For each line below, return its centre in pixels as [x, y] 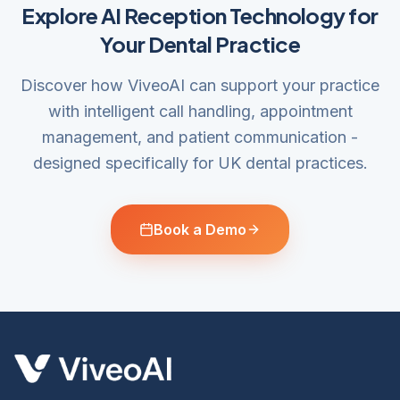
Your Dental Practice [200, 44]
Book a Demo [200, 229]
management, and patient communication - [200, 137]
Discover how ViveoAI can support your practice [200, 85]
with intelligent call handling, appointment [200, 111]
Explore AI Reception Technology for [200, 15]
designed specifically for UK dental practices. [200, 163]
